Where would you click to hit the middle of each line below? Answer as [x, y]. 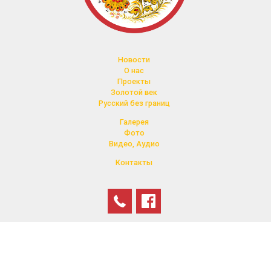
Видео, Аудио [134, 143]
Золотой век [134, 92]
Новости [134, 59]
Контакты [134, 162]
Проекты [134, 81]
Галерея [134, 122]
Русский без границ [134, 103]
